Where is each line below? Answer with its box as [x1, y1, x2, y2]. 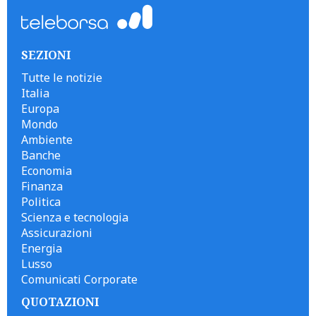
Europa [21, 101, 59, 116]
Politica [21, 194, 61, 209]
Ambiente [21, 132, 73, 147]
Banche [21, 147, 61, 163]
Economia [21, 163, 72, 178]
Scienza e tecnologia [21, 209, 128, 225]
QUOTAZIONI [21, 294, 99, 310]
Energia [21, 241, 62, 256]
